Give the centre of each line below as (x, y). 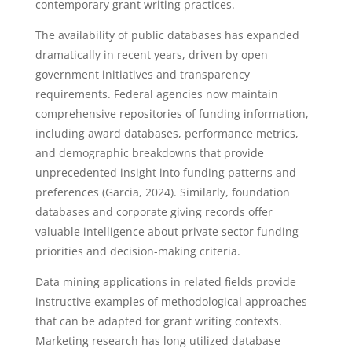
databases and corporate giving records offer (154, 212)
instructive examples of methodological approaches (171, 301)
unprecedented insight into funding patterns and (165, 172)
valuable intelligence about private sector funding (167, 231)
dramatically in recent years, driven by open (151, 55)
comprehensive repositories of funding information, (172, 114)
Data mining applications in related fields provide (165, 282)
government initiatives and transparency (142, 74)
